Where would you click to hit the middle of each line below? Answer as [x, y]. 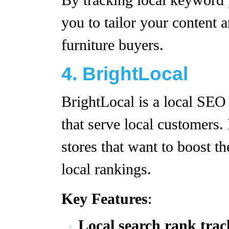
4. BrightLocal [125, 74]
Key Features [105, 199]
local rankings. [106, 169]
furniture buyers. [112, 45]
